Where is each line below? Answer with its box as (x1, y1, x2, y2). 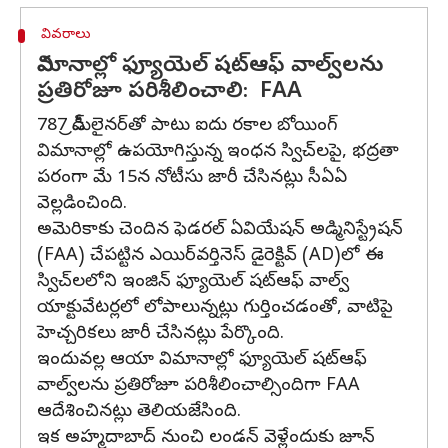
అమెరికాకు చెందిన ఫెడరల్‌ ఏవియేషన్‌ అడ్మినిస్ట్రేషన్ (37, 218, 403, 243)
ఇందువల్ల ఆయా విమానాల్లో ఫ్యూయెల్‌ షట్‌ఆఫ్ (37, 348, 367, 373)
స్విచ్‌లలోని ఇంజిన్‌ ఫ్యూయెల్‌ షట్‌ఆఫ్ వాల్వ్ (37, 270, 349, 295)
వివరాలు (40, 26, 95, 45)
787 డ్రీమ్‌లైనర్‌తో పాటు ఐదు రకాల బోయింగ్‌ (37, 114, 338, 139)
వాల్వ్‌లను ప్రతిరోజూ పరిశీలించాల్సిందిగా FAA (37, 374, 360, 399)
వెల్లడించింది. (37, 192, 127, 217)
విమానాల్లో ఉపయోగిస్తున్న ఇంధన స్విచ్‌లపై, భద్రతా (37, 140, 399, 165)
